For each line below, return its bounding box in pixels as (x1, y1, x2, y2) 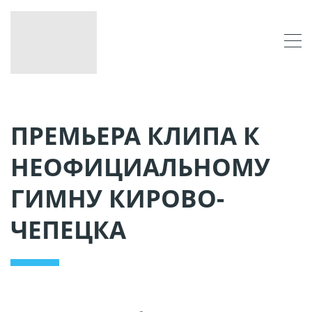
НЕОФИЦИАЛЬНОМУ (10, 150, 270, 183)
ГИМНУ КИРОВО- (10, 181, 224, 214)
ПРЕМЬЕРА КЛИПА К (10, 118, 260, 152)
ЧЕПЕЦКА (10, 212, 126, 246)
